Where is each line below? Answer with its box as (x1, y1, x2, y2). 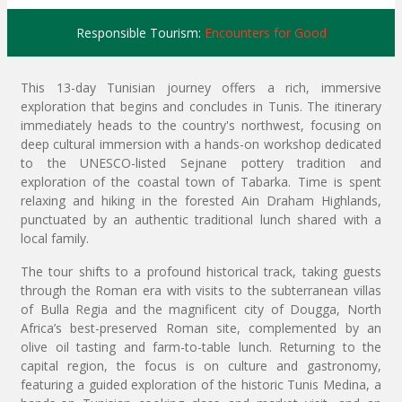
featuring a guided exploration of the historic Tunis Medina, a (21, 376, 381, 393)
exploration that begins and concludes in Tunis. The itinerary (21, 98, 381, 115)
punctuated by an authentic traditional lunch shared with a (21, 211, 381, 228)
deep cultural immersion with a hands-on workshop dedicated (21, 135, 381, 153)
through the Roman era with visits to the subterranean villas (21, 282, 381, 299)
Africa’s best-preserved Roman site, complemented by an (21, 319, 381, 336)
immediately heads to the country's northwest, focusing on (21, 117, 381, 134)
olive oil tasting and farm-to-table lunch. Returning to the (21, 338, 381, 355)
